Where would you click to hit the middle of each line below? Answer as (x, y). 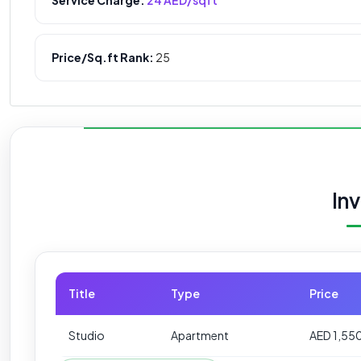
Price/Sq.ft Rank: (103, 57)
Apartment (200, 335)
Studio (87, 335)
